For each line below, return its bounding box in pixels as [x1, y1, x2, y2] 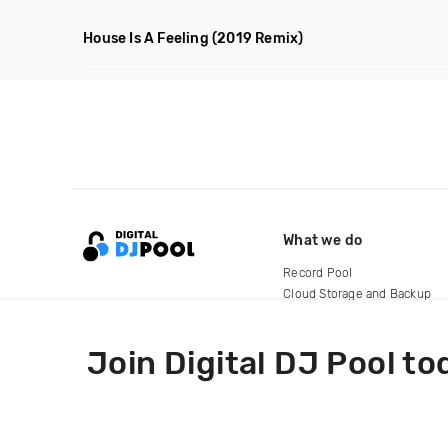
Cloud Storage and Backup [283, 286, 432, 301]
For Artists [283, 307, 342, 322]
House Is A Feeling [83, 30, 209, 47]
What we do [283, 231, 363, 249]
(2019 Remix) [212, 30, 304, 47]
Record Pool [283, 265, 353, 280]
